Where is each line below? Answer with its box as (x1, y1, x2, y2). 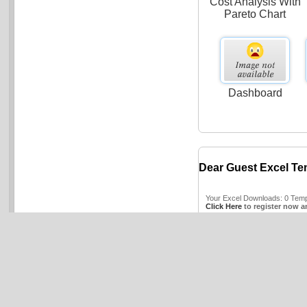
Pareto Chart (224, 8, 286, 20)
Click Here (206, 202, 243, 211)
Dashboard (228, 86, 282, 99)
